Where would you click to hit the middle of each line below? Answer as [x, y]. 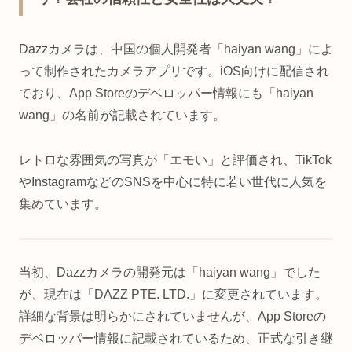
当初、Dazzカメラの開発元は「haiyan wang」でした [170, 273]
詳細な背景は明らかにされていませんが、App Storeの [172, 317]
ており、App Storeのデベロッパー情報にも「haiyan [166, 93]
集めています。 [63, 203]
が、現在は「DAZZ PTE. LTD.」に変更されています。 [173, 295]
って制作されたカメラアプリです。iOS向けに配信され [174, 71]
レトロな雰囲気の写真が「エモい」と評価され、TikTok [175, 159]
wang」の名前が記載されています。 [122, 115]
